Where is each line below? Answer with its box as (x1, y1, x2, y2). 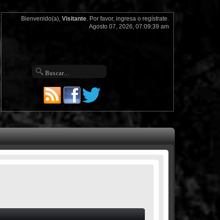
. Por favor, (86, 15, 116, 22)
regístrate (142, 15, 167, 22)
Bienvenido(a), (21, 15, 62, 22)
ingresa (115, 15, 136, 22)
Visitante (61, 15, 86, 22)
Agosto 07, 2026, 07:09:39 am (88, 23, 169, 30)
